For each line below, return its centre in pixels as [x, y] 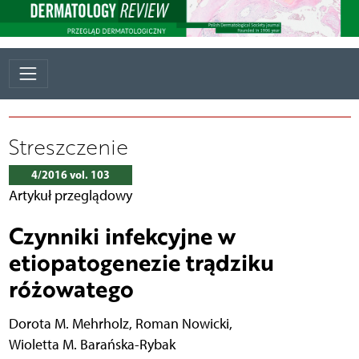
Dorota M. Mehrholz [69, 323]
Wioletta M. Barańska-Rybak [92, 344]
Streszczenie [68, 146]
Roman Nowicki [182, 323]
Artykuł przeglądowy [70, 195]
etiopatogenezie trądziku [141, 262]
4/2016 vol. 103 [70, 174]
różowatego [71, 288]
